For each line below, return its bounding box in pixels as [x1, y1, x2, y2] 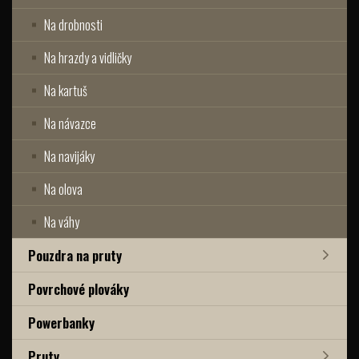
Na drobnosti [44, 14, 103, 34]
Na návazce [44, 113, 96, 133]
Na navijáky [44, 146, 95, 166]
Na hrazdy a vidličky [44, 47, 131, 67]
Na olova [44, 179, 83, 199]
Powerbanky [28, 312, 95, 333]
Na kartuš [44, 80, 87, 100]
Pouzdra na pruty [28, 244, 122, 265]
